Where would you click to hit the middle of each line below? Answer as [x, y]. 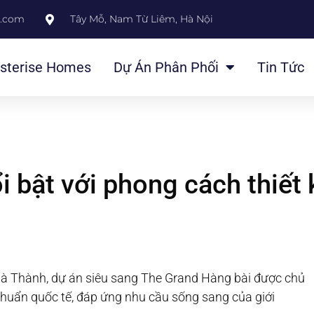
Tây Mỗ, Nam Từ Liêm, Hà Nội [142, 19]
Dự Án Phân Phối [166, 67]
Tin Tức [280, 67]
